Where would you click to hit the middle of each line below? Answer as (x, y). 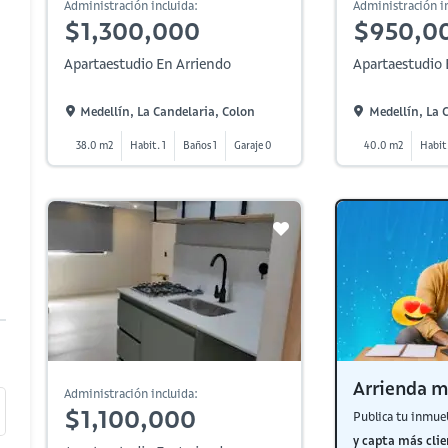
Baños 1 (200, 145)
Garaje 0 (253, 145)
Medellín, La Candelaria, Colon (167, 111)
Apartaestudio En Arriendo (147, 64)
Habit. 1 (148, 145)
